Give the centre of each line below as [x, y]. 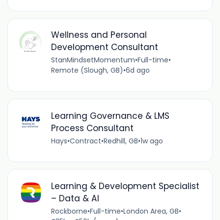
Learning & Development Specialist [125, 186]
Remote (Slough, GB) [87, 70]
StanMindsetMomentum [93, 60]
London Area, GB [151, 211]
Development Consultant [104, 47]
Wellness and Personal [99, 35]
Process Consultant [92, 128]
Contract [85, 141]
